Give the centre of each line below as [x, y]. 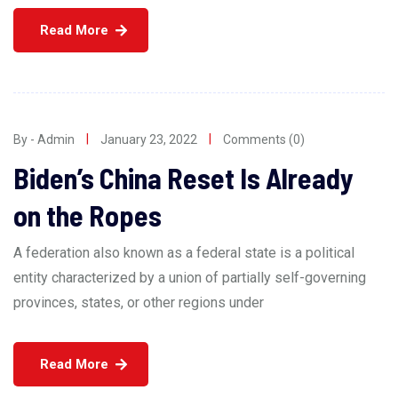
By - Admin [44, 140]
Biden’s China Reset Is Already [183, 178]
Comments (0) [264, 140]
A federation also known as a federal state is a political [184, 253]
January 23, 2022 [149, 140]
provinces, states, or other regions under [139, 303]
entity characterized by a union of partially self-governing [190, 278]
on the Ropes [88, 215]
